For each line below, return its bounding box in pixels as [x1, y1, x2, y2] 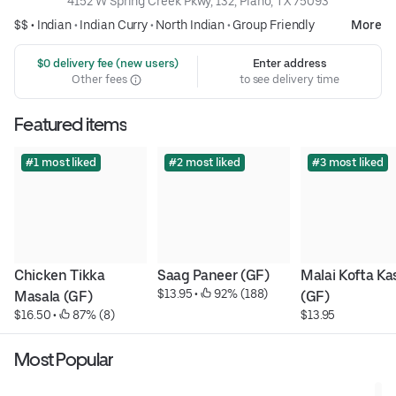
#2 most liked [168, 156, 240, 170]
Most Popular [14, 348, 114, 371]
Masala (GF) [14, 288, 93, 306]
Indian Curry [80, 18, 148, 33]
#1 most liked [26, 156, 96, 170]
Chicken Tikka [14, 267, 105, 285]
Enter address [252, 57, 327, 71]
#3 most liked [311, 156, 384, 170]
